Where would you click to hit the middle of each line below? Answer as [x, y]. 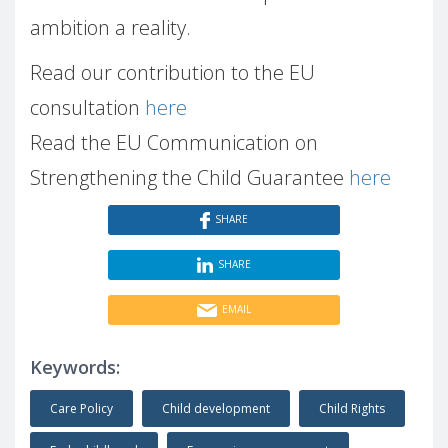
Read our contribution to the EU [172, 72]
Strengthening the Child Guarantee [189, 177]
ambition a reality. [110, 27]
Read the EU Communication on [174, 142]
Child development [216, 408]
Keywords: [75, 366]
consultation [87, 107]
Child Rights [352, 408]
